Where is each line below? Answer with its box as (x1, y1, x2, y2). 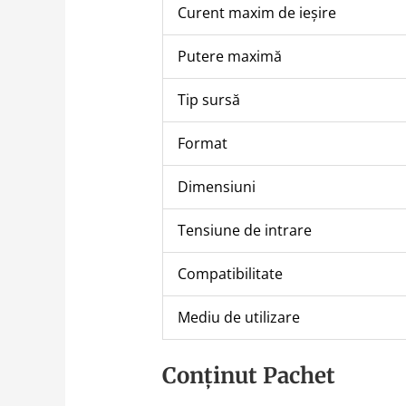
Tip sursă (177, 90, 240, 111)
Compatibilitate (177, 264, 283, 285)
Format (177, 133, 227, 154)
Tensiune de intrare (177, 220, 312, 241)
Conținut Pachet (161, 362, 335, 391)
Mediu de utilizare (177, 307, 300, 328)
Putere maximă (177, 46, 282, 67)
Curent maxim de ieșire (177, 3, 336, 24)
